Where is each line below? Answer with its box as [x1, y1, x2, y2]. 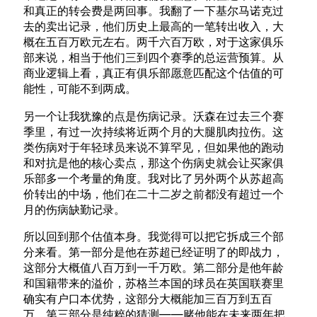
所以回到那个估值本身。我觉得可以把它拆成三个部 [23, 229, 284, 244]
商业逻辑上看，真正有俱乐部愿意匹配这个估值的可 [23, 66, 284, 81]
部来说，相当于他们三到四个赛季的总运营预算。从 [23, 50, 284, 65]
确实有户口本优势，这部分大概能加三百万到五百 [23, 292, 273, 306]
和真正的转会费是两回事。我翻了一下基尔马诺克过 [23, 4, 284, 18]
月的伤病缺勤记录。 [23, 202, 126, 217]
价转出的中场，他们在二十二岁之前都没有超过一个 [23, 186, 284, 201]
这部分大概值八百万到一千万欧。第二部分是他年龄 [23, 260, 284, 275]
